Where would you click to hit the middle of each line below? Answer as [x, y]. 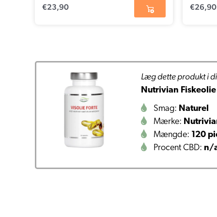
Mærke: [168, 122]
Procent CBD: [178, 148]
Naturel [194, 108]
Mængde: [172, 135]
